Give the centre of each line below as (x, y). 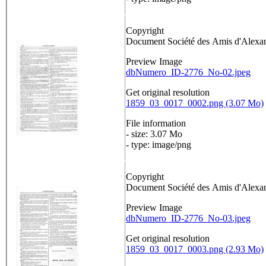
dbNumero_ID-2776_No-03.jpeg (188, 218)
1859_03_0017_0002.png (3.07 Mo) (195, 103)
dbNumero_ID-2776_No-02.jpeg (188, 72)
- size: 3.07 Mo (154, 134)
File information (156, 123)
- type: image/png (159, 145)
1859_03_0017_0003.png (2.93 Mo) (195, 249)
